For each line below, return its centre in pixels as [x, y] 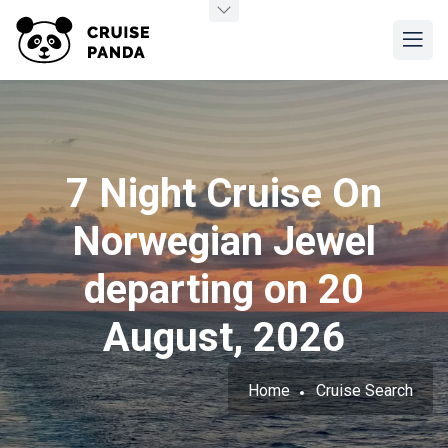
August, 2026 [224, 337]
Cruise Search [364, 390]
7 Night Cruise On [224, 193]
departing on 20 [224, 289]
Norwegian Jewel [224, 241]
